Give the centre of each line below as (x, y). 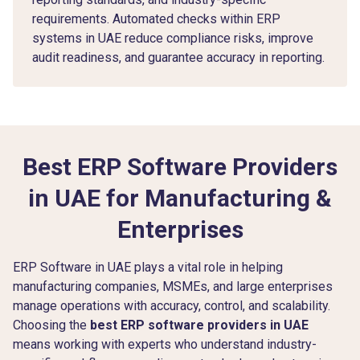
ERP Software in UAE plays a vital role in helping (148, 267)
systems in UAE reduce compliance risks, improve (173, 38)
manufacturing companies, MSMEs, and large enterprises (173, 286)
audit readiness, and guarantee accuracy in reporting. (178, 57)
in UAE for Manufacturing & (180, 198)
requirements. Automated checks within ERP (156, 18)
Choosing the (51, 325)
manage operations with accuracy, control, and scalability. (172, 305)
